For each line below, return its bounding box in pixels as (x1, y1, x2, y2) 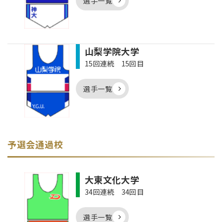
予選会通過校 (7, 137, 63, 151)
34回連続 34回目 (85, 186, 144, 197)
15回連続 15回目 (85, 58, 144, 68)
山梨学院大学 (85, 45, 140, 57)
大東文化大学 (85, 172, 140, 186)
